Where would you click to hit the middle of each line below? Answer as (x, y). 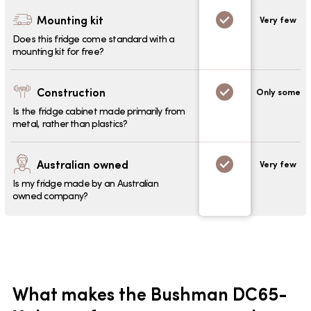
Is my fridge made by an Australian (85, 184)
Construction (72, 91)
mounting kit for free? (58, 52)
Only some (278, 92)
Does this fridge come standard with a (94, 39)
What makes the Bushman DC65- (150, 293)
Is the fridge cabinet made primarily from (99, 111)
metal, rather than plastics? (70, 124)
